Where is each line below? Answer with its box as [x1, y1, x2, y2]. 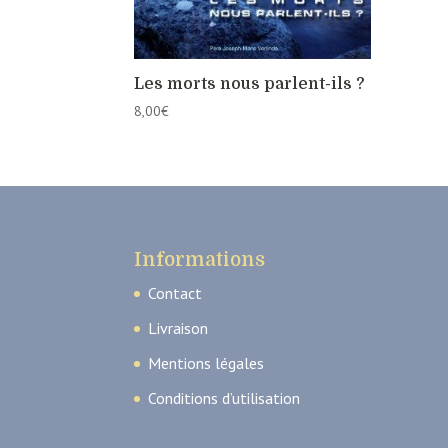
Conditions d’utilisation [148, 387, 301, 408]
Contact [148, 282, 203, 303]
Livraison [148, 317, 209, 338]
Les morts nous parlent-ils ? [134, 74, 366, 93]
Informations [134, 248, 266, 271]
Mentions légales [148, 352, 265, 373]
